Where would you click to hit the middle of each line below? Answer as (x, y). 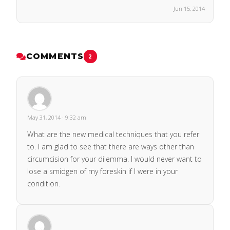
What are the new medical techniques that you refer (113, 135)
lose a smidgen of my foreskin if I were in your (102, 171)
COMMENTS (55, 56)
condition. (44, 184)
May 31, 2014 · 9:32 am (57, 118)
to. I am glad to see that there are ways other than (111, 147)
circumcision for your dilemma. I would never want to (114, 159)
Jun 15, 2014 (189, 9)
